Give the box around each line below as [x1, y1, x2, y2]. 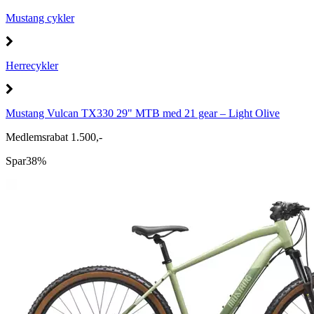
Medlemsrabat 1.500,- [6, 131, 102, 143]
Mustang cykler [6, 12, 74, 24]
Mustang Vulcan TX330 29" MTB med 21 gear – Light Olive [6, 107, 280, 119]
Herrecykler [6, 60, 58, 71]
